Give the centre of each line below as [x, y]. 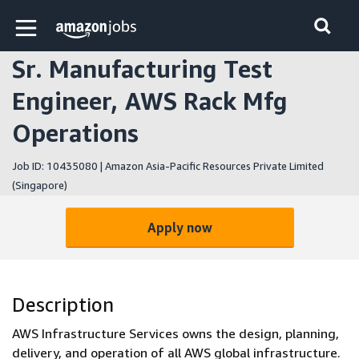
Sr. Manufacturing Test [142, 69]
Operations [75, 133]
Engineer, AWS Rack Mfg [150, 101]
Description [63, 305]
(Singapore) [40, 185]
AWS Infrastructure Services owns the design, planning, [175, 333]
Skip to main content [73, 22]
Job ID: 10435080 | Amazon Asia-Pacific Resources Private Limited [168, 166]
